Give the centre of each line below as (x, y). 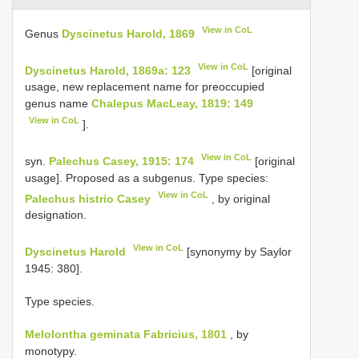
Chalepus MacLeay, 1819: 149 (172, 104)
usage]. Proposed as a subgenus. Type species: (147, 177)
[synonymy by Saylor (238, 251)
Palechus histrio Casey (88, 198)
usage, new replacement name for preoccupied (145, 87)
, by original (240, 198)
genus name (58, 104)
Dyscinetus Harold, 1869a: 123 (108, 70)
